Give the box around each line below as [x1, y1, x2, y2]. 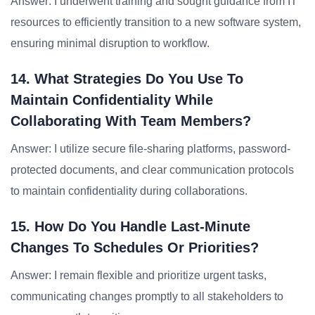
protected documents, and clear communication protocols [11, 164, 294, 176]
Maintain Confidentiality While [11, 92, 213, 108]
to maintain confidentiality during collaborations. [11, 185, 247, 197]
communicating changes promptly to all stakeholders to [11, 290, 283, 302]
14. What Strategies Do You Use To [11, 71, 243, 86]
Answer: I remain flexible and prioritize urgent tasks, [11, 269, 266, 281]
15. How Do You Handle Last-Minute [11, 219, 250, 234]
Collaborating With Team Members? [11, 113, 251, 129]
